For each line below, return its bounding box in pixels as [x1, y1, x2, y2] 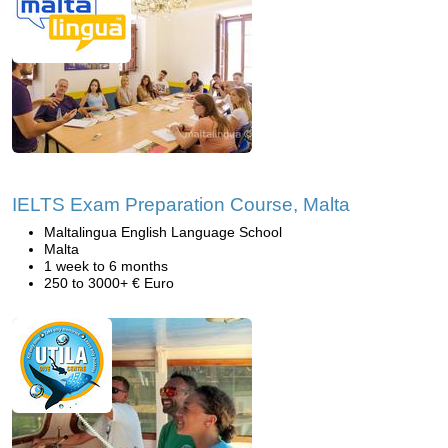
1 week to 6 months [44, 258, 168, 274]
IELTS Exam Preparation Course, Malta [12, 194, 350, 215]
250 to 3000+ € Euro [44, 275, 174, 291]
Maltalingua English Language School [44, 224, 282, 240]
